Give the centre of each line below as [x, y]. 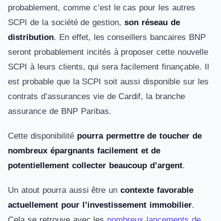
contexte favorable [157, 190]
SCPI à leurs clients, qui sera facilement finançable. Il [109, 67]
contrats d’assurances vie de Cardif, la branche [97, 96]
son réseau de [152, 22]
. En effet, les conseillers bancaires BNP [130, 37]
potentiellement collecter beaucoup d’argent [95, 166]
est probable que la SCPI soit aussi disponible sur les [108, 82]
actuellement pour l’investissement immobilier [100, 205]
